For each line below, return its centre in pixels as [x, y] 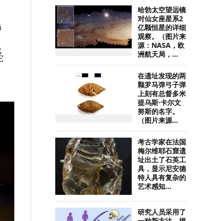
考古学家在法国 [162, 142]
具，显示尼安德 [162, 168]
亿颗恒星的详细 [162, 27]
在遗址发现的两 [162, 76]
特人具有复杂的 [162, 177]
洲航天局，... [158, 54]
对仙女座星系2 [161, 18]
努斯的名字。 [159, 111]
